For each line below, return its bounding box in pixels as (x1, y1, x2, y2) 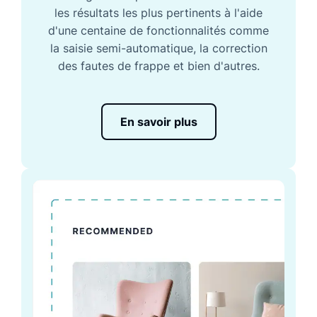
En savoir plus (120, 115, 197, 129)
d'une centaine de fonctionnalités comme (48, 23, 269, 38)
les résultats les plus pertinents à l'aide (54, 6, 263, 21)
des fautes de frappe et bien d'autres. (57, 59, 260, 74)
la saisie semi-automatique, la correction (50, 41, 267, 56)
